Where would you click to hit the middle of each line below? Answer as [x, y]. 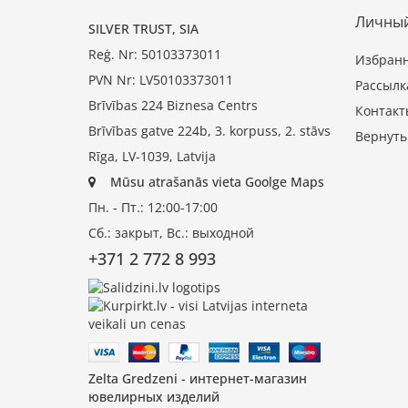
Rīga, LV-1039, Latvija [152, 157]
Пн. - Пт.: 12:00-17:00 [153, 208]
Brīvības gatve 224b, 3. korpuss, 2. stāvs [209, 131]
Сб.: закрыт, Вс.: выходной [171, 233]
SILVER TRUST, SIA [143, 29]
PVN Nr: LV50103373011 [161, 80]
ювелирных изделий [154, 396]
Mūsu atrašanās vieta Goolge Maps [217, 182]
